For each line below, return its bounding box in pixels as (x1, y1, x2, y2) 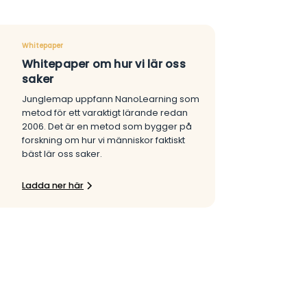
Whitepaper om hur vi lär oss (22, 56, 186, 72)
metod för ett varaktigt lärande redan (22, 106, 188, 119)
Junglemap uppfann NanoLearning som (22, 93, 200, 105)
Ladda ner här (22, 179, 84, 191)
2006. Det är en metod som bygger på (22, 120, 193, 132)
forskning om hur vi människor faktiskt (22, 134, 186, 146)
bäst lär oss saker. (22, 147, 103, 160)
